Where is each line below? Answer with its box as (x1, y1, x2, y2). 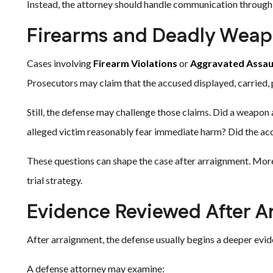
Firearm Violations (93, 57, 177, 69)
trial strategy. (27, 174, 82, 186)
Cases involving (27, 57, 93, 69)
